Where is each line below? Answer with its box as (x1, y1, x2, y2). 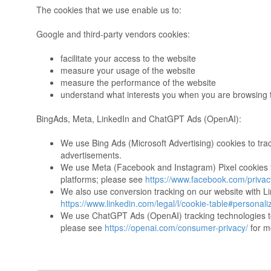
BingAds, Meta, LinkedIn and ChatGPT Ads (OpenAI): (36, 113, 241, 125)
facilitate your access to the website (60, 52, 196, 64)
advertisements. (60, 149, 122, 161)
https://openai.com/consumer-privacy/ (105, 221, 248, 233)
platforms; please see (60, 173, 145, 185)
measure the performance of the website (60, 76, 216, 88)
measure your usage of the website (60, 64, 195, 76)
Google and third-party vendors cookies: (36, 28, 190, 40)
